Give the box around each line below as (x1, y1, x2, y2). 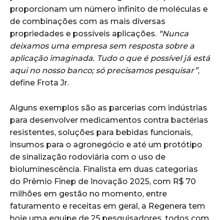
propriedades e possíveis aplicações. (10, 28, 157, 38)
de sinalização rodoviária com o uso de (10, 152, 165, 162)
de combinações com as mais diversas (10, 16, 165, 26)
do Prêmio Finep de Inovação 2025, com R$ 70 (10, 176, 196, 186)
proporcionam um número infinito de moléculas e (10, 4, 208, 14)
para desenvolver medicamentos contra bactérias (10, 115, 208, 125)
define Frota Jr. (10, 78, 69, 87)
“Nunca (157, 28, 189, 38)
